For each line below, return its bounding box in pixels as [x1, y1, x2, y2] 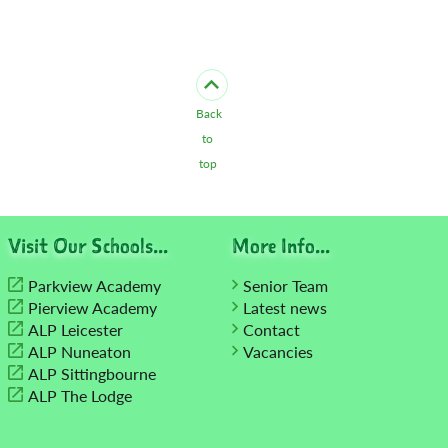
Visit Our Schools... [8, 232, 168, 260]
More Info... [232, 232, 330, 260]
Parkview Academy [28, 274, 161, 298]
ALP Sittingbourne [28, 362, 156, 386]
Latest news [243, 296, 327, 320]
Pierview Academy [28, 296, 157, 320]
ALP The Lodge [28, 384, 132, 408]
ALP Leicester [28, 318, 123, 342]
